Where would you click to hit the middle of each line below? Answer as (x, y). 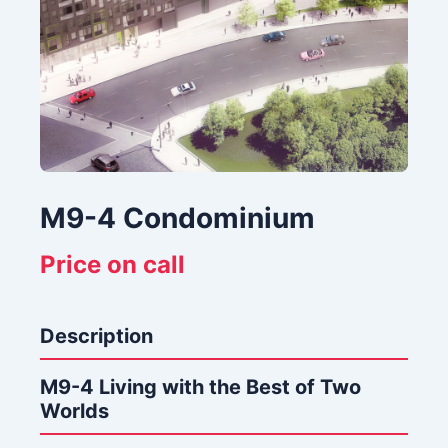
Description (96, 336)
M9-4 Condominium (177, 218)
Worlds (74, 411)
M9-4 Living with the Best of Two (200, 387)
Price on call (112, 264)
